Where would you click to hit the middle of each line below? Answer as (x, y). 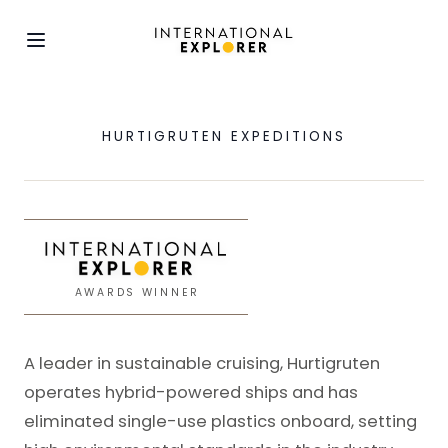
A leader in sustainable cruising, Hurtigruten (202, 363)
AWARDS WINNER (137, 292)
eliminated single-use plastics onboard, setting (220, 421)
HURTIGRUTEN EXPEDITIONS (224, 136)
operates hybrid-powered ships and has (191, 392)
